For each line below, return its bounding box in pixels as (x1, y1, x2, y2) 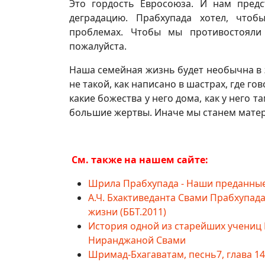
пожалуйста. (69, 40, 127, 53)
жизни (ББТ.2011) (88, 205, 166, 218)
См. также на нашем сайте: (69, 153, 208, 166)
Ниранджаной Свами (88, 234, 186, 247)
